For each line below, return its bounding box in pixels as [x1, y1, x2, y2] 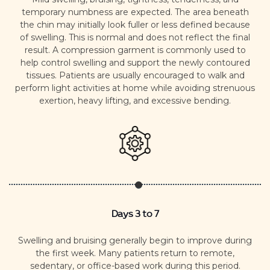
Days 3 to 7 [111, 210, 159, 222]
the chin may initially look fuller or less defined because [20, 19, 250, 30]
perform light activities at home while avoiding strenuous [15, 82, 255, 93]
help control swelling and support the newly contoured [20, 57, 250, 68]
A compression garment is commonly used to [52, 44, 246, 55]
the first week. [36, 247, 98, 259]
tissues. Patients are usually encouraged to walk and [25, 69, 245, 81]
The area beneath [174, 6, 249, 17]
